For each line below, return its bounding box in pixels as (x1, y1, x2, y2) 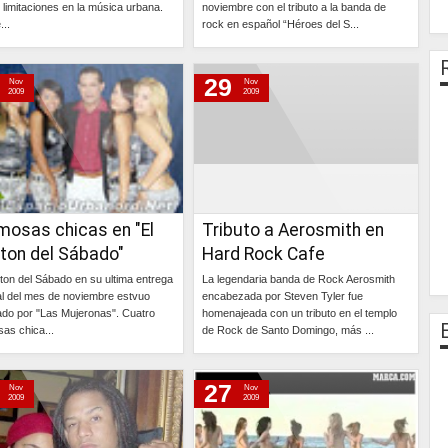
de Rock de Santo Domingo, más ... (202, 324, 374, 336)
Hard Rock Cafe (202, 244, 325, 264)
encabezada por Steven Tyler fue (202, 290, 363, 302)
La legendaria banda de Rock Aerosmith (202, 273, 395, 285)
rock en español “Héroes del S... (202, 18, 359, 30)
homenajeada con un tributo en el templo (202, 307, 397, 319)
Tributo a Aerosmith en (202, 220, 384, 240)
